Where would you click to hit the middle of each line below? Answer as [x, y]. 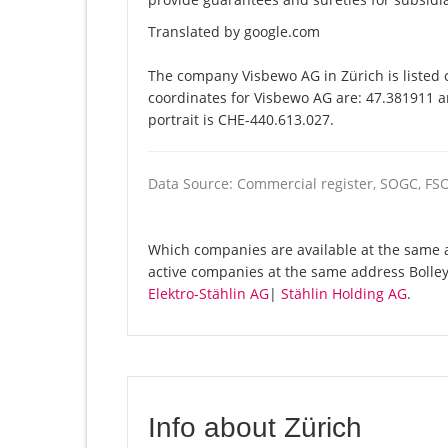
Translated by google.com [234, 32]
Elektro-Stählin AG [208, 294]
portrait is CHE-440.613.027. [241, 120]
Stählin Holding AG [344, 294]
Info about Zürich [255, 428]
